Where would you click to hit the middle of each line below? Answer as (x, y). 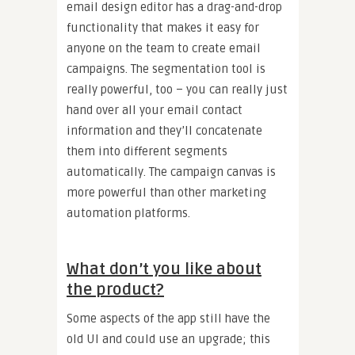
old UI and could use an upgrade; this (168, 339)
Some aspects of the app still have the (168, 318)
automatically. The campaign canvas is (171, 172)
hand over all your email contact (155, 110)
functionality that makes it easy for (163, 27)
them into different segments (147, 151)
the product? (115, 290)
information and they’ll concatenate (164, 130)
